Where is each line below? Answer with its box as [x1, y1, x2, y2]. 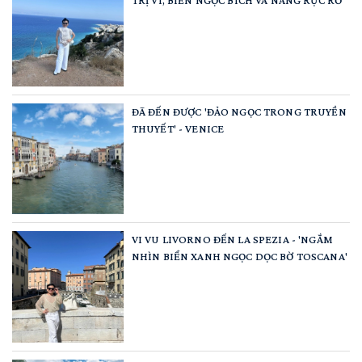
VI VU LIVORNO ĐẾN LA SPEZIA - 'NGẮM [131, 233, 333, 246]
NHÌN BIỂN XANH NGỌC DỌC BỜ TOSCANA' [131, 250, 347, 263]
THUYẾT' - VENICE [131, 121, 225, 135]
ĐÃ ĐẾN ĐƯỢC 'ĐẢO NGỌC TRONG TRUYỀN [131, 104, 347, 118]
